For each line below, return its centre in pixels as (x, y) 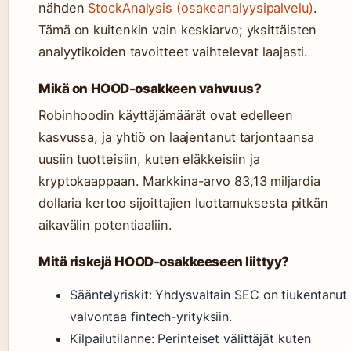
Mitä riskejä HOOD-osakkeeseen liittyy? (164, 262)
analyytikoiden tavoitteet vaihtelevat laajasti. (174, 52)
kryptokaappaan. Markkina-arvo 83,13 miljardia (179, 181)
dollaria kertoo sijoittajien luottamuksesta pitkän (183, 203)
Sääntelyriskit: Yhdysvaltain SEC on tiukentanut (209, 295)
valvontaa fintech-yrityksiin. (151, 317)
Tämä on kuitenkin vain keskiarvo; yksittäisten (178, 30)
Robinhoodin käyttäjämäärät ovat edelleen (166, 116)
